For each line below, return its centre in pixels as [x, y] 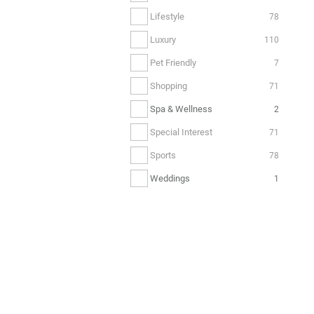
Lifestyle [167, 16]
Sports [163, 155]
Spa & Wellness [181, 109]
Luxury [163, 39]
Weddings [170, 178]
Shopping [169, 86]
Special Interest [181, 132]
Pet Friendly [173, 62]
